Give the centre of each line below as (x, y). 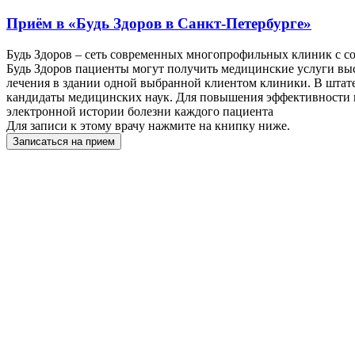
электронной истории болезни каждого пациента (140, 111)
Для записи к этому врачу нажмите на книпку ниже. (148, 125)
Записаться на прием (64, 141)
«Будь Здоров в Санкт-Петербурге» (190, 24)
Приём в (37, 24)
